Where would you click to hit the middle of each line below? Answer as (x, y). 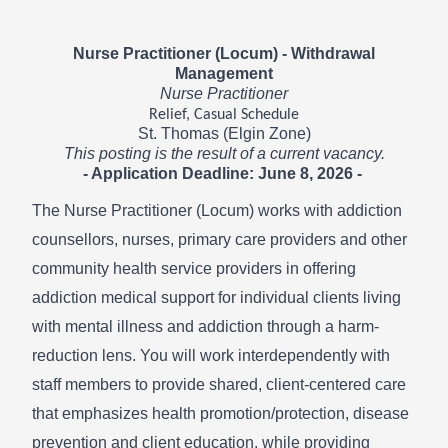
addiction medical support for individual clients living (216, 297)
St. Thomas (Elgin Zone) (224, 133)
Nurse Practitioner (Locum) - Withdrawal (224, 53)
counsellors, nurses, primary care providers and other (219, 239)
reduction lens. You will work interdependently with (211, 355)
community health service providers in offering (194, 268)
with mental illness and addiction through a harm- (205, 326)
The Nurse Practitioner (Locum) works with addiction (217, 210)
